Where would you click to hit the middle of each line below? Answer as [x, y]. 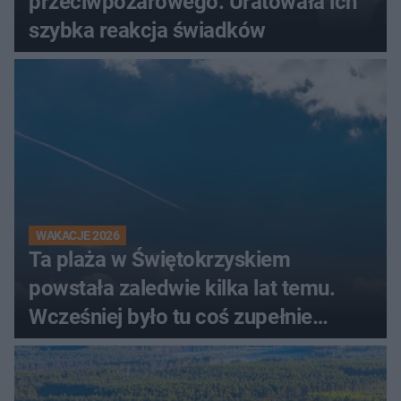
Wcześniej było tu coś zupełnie [171, 317]
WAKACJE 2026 [78, 236]
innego [60, 346]
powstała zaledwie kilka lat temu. [182, 289]
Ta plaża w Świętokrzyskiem [160, 260]
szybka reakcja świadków [147, 31]
